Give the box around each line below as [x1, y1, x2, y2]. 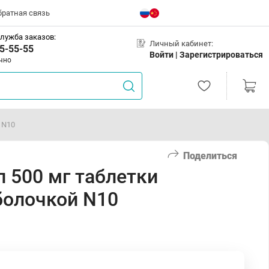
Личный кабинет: [150, 38, 213, 48]
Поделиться [183, 150, 237, 162]
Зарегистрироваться [180, 49, 263, 59]
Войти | [150, 49, 180, 59]
